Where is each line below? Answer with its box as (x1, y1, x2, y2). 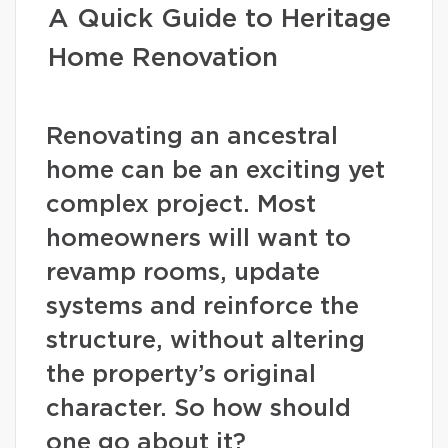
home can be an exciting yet (46, 159, 385, 183)
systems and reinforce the (46, 295, 359, 319)
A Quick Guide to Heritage (48, 6, 391, 32)
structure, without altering (46, 329, 365, 353)
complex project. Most (46, 193, 316, 217)
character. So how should (46, 397, 351, 421)
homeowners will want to (46, 227, 351, 251)
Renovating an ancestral (46, 125, 338, 149)
